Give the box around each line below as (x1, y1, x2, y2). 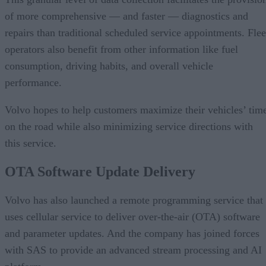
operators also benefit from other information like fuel (5, 43, 238, 55)
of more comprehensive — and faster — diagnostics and (5, 9, 248, 22)
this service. (5, 137, 56, 149)
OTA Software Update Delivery (5, 163, 195, 179)
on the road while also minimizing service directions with (5, 120, 253, 132)
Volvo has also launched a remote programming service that (5, 194, 263, 206)
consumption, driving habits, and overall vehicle (5, 59, 213, 72)
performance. (5, 76, 62, 88)
